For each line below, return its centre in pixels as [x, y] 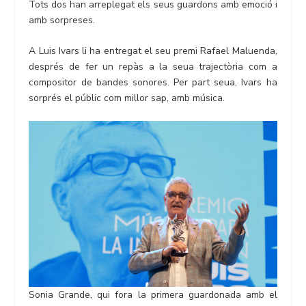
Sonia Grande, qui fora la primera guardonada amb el [153, 294]
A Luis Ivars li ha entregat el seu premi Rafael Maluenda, [153, 51]
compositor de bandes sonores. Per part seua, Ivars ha [153, 82]
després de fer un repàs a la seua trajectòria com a [153, 66]
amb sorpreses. [62, 20]
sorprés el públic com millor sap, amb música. [127, 98]
